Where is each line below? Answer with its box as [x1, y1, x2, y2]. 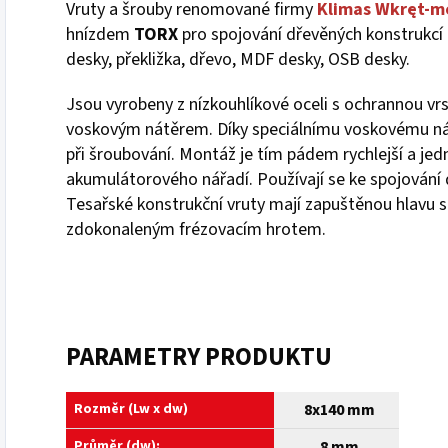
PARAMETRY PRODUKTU [66, 338, 332, 375]
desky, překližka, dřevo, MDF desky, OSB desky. [66, 46, 410, 72]
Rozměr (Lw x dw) [74, 398, 188, 419]
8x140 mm [304, 398, 375, 421]
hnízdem [66, 21, 134, 47]
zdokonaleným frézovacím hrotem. [66, 216, 326, 242]
